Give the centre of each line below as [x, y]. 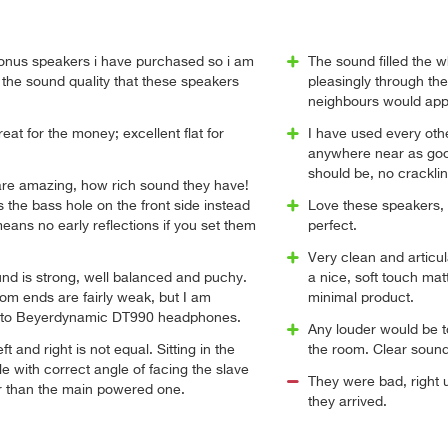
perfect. [332, 226]
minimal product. [360, 298]
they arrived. [347, 402]
